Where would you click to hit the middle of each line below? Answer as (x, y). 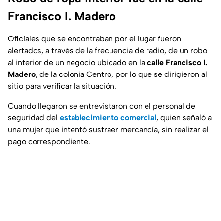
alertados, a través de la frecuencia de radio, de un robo (108, 51)
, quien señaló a (184, 118)
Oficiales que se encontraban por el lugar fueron (94, 39)
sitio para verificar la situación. (62, 86)
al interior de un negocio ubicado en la (77, 63)
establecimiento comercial (108, 118)
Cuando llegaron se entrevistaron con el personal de (102, 106)
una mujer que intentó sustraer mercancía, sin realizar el (108, 130)
